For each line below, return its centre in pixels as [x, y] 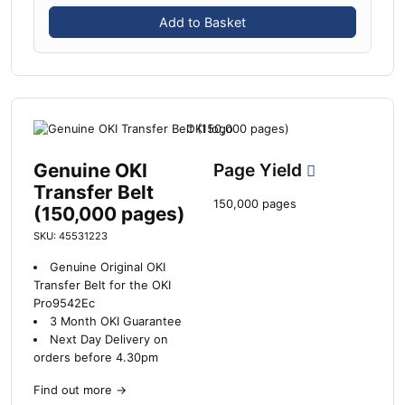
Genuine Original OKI [107, 268]
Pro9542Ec [64, 304]
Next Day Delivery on [108, 340]
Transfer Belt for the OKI [102, 286]
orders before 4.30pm [96, 358]
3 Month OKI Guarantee [115, 322]
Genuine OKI [90, 171]
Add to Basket [202, 22]
